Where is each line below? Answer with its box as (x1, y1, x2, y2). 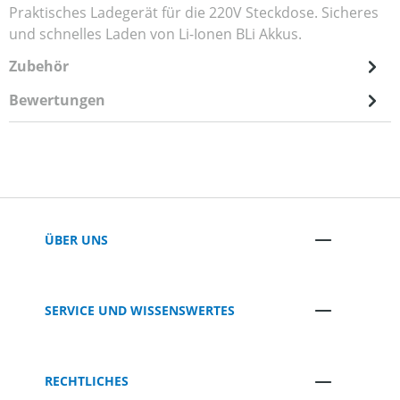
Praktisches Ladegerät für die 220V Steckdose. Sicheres (9, 3, 379, 23)
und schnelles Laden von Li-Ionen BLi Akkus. (9, 24, 302, 45)
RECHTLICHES (45, 372, 129, 390)
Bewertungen (9, 90, 105, 111)
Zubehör (9, 56, 69, 77)
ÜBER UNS (45, 230, 108, 248)
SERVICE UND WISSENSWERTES (45, 301, 235, 319)
